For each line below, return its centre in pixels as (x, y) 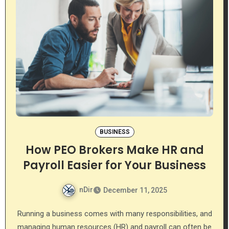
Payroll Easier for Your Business (114, 165)
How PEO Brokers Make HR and (114, 150)
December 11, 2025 (135, 190)
